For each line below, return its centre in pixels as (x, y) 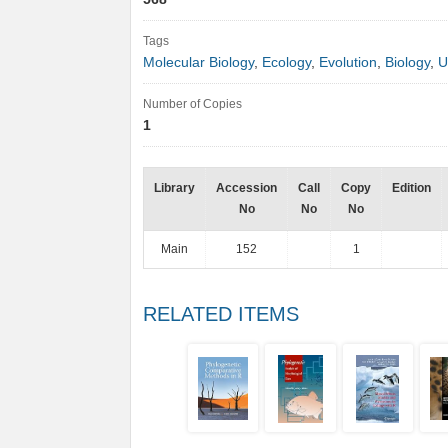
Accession (246, 188)
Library (174, 188)
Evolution (348, 62)
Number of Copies (192, 104)
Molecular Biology (198, 62)
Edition (411, 188)
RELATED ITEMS (221, 314)
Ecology (286, 62)
